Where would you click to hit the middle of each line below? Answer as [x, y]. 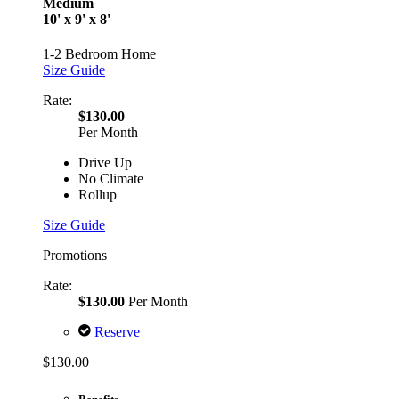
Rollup [98, 195]
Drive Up [105, 163]
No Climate [111, 179]
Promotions [75, 256]
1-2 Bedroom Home [99, 54]
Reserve [115, 332]
